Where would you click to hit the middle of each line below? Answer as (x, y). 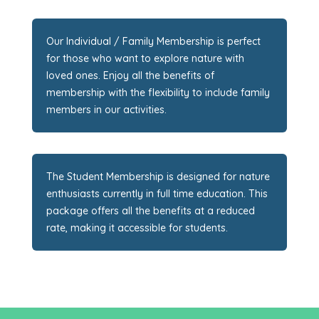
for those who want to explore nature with (145, 59)
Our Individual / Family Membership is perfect (153, 42)
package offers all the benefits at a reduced (150, 211)
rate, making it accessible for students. (137, 228)
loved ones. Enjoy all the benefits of (130, 76)
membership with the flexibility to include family (158, 93)
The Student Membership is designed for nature (158, 177)
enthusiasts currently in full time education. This (157, 194)
